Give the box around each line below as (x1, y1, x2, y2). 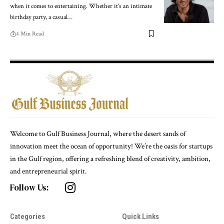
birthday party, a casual (10, 12, 67, 21)
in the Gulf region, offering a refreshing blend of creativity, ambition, (10, 154, 210, 164)
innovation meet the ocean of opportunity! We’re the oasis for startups (10, 141, 212, 151)
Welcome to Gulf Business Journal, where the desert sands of (10, 129, 185, 139)
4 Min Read (16, 29, 44, 37)
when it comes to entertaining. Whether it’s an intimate (10, 1, 152, 10)
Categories (10, 212, 45, 221)
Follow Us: (10, 181, 49, 193)
